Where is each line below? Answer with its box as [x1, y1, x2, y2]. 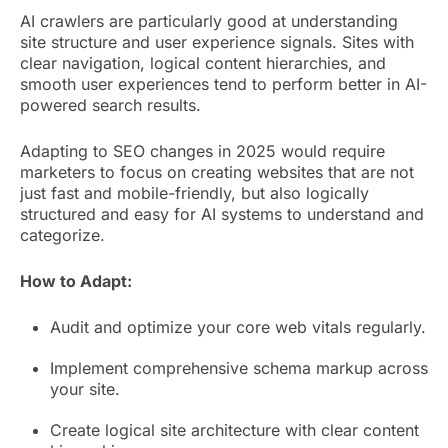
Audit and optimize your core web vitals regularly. [50, 316, 426, 337]
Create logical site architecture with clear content [50, 419, 419, 440]
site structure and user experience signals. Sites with [20, 31, 414, 52]
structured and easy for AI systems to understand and [20, 203, 424, 224]
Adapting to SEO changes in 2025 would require [20, 140, 385, 161]
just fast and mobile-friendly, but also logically [20, 182, 369, 203]
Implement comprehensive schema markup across [50, 357, 428, 378]
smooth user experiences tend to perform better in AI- [20, 73, 427, 94]
